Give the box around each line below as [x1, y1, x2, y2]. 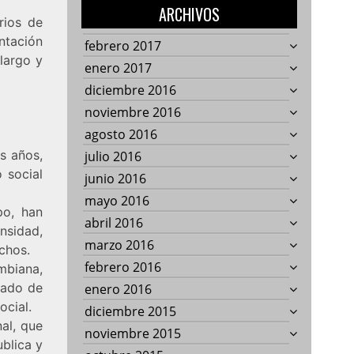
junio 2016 [85, 169, 147, 187]
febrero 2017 [85, 36, 162, 55]
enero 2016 [85, 280, 153, 298]
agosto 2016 [85, 125, 158, 143]
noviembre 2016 [85, 103, 182, 121]
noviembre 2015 [85, 324, 182, 342]
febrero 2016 [85, 258, 162, 276]
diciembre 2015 [85, 302, 177, 320]
